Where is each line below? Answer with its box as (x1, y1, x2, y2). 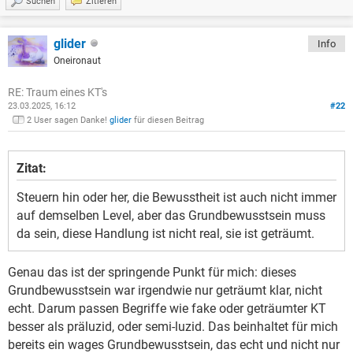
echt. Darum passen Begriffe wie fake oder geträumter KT (8, 301, 326, 317)
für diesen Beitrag (132, 115, 204, 126)
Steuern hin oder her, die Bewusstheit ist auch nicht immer (17, 190, 336, 206)
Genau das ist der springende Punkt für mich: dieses (8, 265, 296, 281)
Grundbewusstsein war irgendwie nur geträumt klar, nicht (8, 283, 322, 299)
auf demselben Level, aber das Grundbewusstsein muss (17, 208, 325, 224)
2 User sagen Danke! (27, 115, 110, 126)
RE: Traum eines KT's (8, 86, 107, 99)
